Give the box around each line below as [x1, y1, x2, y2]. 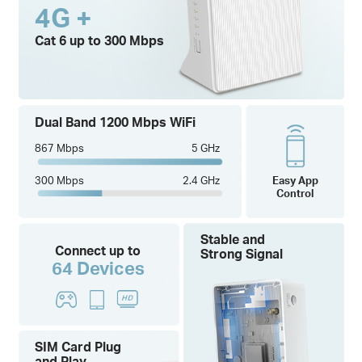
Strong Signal [200, 246, 284, 263]
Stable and [200, 231, 266, 248]
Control [276, 185, 314, 200]
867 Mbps [34, 140, 84, 154]
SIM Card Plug [34, 339, 121, 356]
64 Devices [51, 256, 145, 279]
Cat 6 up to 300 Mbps [34, 32, 164, 49]
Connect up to [55, 242, 141, 259]
